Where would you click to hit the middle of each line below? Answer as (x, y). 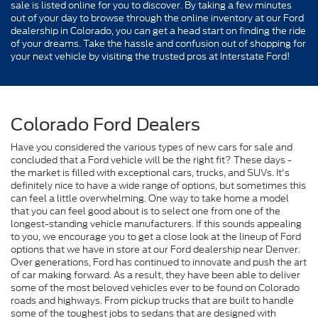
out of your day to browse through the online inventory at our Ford (157, 18)
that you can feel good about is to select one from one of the (146, 212)
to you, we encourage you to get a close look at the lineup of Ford (156, 237)
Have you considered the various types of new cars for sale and (152, 148)
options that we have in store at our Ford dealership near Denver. (155, 250)
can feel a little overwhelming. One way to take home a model (150, 199)
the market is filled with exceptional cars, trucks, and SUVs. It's (150, 173)
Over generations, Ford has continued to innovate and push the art (159, 263)
